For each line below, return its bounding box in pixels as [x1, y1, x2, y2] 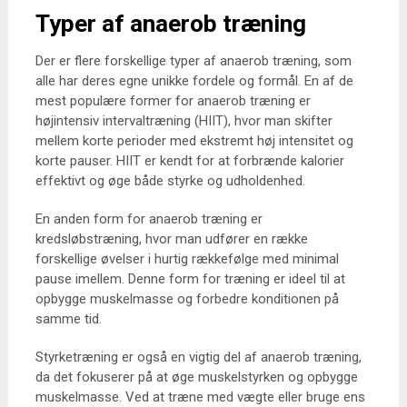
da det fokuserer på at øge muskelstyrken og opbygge [35, 369, 358, 385]
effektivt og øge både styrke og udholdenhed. [35, 173, 305, 189]
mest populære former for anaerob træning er [35, 93, 311, 109]
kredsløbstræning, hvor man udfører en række [35, 231, 308, 247]
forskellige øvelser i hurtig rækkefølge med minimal [35, 251, 339, 267]
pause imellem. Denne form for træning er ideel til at [35, 271, 345, 287]
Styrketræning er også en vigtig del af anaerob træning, [35, 349, 362, 365]
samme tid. [35, 311, 102, 327]
